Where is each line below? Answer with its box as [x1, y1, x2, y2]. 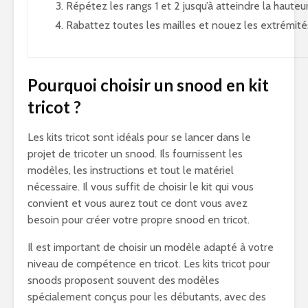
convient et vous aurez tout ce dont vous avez [27, 197, 247, 210]
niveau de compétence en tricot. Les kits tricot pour [27, 257, 270, 270]
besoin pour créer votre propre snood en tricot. [27, 213, 250, 226]
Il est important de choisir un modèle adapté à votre [27, 241, 274, 254]
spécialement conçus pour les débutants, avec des [27, 290, 266, 303]
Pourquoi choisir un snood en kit [27, 75, 269, 95]
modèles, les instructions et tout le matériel [27, 164, 234, 177]
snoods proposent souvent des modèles [27, 274, 219, 287]
